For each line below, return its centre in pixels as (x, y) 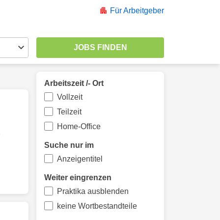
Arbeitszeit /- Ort (74, 83)
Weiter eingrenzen (78, 178)
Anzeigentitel (80, 159)
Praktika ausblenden (93, 191)
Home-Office (79, 126)
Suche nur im (69, 145)
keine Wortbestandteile (97, 206)
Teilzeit (69, 112)
